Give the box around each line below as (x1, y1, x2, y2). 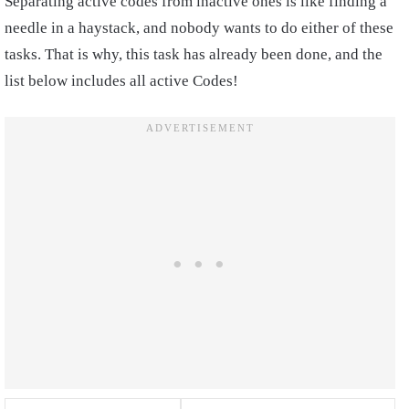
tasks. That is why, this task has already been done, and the (5, 46, 383, 64)
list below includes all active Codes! (5, 72, 238, 90)
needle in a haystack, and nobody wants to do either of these (5, 19, 393, 37)
